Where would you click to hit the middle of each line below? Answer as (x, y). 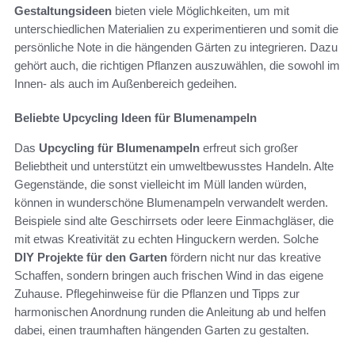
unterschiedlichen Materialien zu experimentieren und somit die (176, 29)
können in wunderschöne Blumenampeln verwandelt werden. (171, 202)
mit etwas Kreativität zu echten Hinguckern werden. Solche (166, 239)
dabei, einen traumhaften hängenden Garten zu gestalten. (162, 330)
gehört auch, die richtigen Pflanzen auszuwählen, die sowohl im (177, 65)
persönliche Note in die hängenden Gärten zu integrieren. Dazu (176, 47)
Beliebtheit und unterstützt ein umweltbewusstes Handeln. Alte (174, 166)
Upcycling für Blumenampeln (119, 147)
